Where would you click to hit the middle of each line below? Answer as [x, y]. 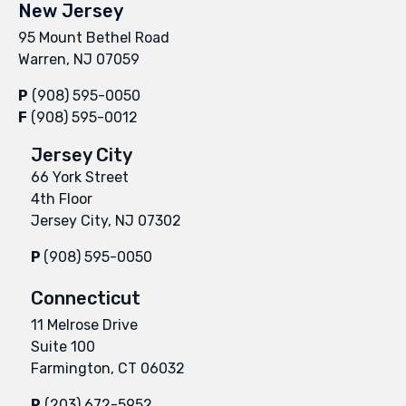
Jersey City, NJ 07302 [106, 220]
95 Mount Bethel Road [94, 37]
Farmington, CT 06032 [108, 368]
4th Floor [62, 198]
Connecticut [86, 298]
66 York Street [80, 177]
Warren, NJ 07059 [79, 59]
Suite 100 [63, 346]
